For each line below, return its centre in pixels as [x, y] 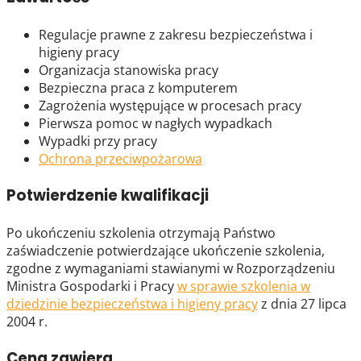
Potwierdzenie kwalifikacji [108, 196]
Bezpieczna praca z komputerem [138, 87]
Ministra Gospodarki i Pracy [92, 286]
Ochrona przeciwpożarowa [120, 158]
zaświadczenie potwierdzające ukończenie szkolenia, [166, 250]
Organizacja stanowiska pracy [129, 70]
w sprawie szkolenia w [244, 286]
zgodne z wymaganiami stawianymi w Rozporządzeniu [171, 268]
